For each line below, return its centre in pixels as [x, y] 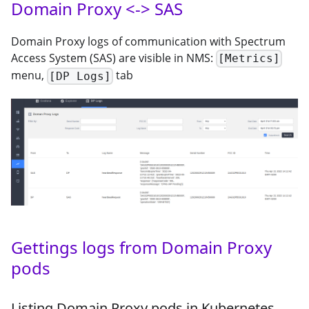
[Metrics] [249, 59]
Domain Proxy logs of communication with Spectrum [148, 41]
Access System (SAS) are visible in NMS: [113, 58]
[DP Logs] [80, 77]
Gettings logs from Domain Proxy [141, 247]
